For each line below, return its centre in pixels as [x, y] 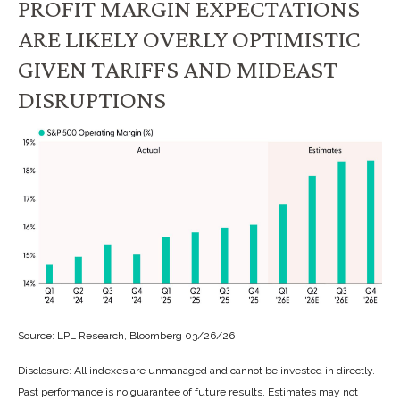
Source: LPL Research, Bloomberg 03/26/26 [128, 335]
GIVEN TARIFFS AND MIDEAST [178, 69]
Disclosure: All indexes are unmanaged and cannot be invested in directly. [196, 370]
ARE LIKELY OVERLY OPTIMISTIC [189, 39]
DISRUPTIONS [92, 100]
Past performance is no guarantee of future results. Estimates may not [188, 392]
